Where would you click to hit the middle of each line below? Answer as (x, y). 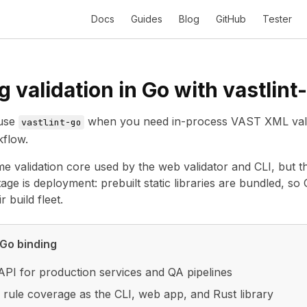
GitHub (231, 19)
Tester (277, 19)
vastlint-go (51, 122)
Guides (147, 19)
